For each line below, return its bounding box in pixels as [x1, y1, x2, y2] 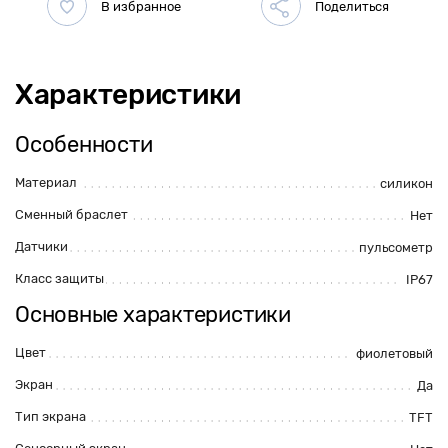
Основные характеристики [15, 301, 291, 328]
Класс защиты [15, 271, 104, 286]
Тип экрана [15, 409, 86, 424]
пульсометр [359, 240, 433, 255]
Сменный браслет [15, 207, 128, 222]
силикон [380, 176, 433, 191]
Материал [15, 175, 77, 190]
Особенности [15, 131, 153, 158]
